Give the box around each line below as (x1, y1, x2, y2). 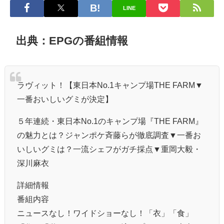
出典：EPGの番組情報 (16, 35, 128, 46)
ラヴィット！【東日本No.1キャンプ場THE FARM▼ (17, 80, 203, 89)
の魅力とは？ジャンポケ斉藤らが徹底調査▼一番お (17, 130, 201, 139)
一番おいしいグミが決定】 (17, 94, 113, 103)
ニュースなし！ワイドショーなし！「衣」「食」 (17, 208, 193, 217)
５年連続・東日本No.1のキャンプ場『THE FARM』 (17, 116, 203, 125)
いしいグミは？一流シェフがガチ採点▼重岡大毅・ (17, 144, 201, 153)
